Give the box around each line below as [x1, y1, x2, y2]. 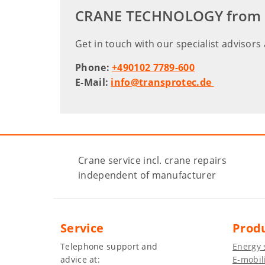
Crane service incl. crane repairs [78, 154, 227, 167]
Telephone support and [60, 241, 158, 253]
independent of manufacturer [78, 169, 216, 182]
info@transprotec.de [111, 76, 214, 89]
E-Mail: [75, 76, 111, 89]
